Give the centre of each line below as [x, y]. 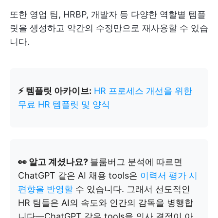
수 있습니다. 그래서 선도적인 [132, 189]
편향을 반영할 [45, 189]
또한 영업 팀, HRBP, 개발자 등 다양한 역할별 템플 [108, 14]
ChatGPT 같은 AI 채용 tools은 [79, 175]
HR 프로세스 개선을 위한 [143, 91]
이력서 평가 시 [169, 175]
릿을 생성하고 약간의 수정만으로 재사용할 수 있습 [109, 28]
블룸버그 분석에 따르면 [136, 162]
